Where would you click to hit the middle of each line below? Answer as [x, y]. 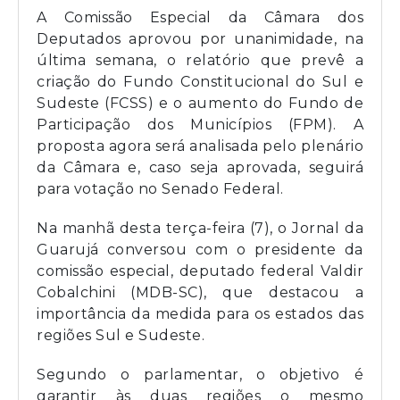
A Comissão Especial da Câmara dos [200, 17]
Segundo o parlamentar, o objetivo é [200, 374]
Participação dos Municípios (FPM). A [200, 124]
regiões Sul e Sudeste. [121, 335]
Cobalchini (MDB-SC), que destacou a [200, 292]
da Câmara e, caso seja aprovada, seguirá [200, 167]
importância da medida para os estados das [200, 313]
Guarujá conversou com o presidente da [200, 249]
